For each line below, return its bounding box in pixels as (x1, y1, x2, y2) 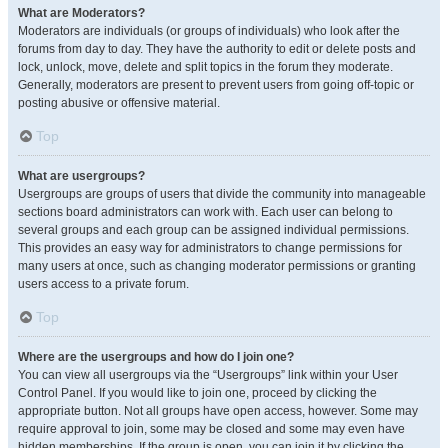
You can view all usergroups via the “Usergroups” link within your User (18, 368, 398, 382)
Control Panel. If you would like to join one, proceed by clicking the (18, 386, 377, 400)
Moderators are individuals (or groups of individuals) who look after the (18, 24, 400, 38)
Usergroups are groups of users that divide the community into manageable (18, 187, 426, 201)
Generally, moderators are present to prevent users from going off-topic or (18, 78, 414, 92)
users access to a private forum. (18, 277, 189, 291)
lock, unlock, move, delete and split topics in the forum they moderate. (18, 60, 393, 74)
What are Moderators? (18, 6, 145, 20)
